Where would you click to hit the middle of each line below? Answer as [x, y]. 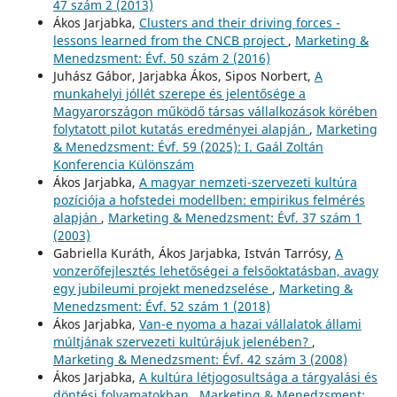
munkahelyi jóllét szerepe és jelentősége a [179, 93]
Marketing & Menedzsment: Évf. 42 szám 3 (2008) [200, 359]
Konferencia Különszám [123, 164]
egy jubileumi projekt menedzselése [162, 288]
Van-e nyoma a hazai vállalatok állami [250, 323]
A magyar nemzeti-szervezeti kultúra [248, 182]
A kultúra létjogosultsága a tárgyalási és [258, 377]
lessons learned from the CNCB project [170, 40]
